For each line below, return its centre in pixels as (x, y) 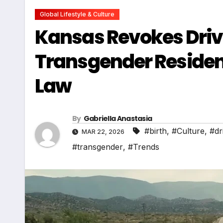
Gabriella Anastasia (118, 119)
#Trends (144, 147)
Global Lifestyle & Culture (77, 14)
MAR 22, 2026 (103, 132)
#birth (156, 131)
